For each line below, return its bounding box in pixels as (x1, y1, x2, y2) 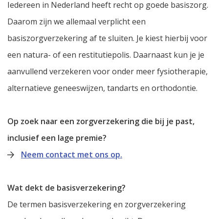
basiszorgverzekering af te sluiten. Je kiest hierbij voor (7, 33, 207, 44)
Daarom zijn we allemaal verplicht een (7, 16, 146, 27)
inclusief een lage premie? (7, 132, 107, 144)
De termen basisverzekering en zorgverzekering (7, 199, 186, 210)
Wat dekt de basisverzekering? (7, 182, 126, 194)
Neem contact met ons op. (21, 149, 122, 160)
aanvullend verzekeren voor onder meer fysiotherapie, (7, 66, 208, 77)
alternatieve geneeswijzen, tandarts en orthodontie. (7, 83, 199, 94)
